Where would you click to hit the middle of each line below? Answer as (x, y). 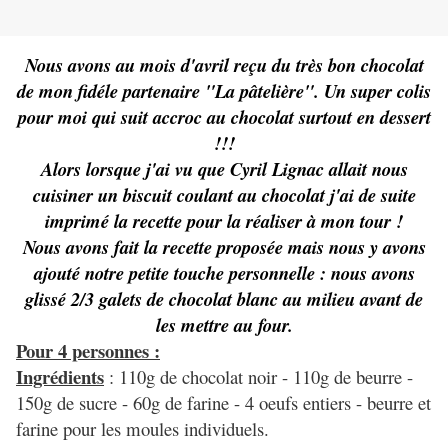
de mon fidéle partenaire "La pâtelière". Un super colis (224, 91)
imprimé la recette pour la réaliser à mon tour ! (224, 221)
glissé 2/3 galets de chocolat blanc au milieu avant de (224, 299)
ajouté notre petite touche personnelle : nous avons (224, 273)
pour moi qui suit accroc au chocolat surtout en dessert (224, 117)
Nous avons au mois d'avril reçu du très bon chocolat (224, 65)
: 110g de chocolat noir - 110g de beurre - (261, 377)
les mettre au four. (224, 325)
